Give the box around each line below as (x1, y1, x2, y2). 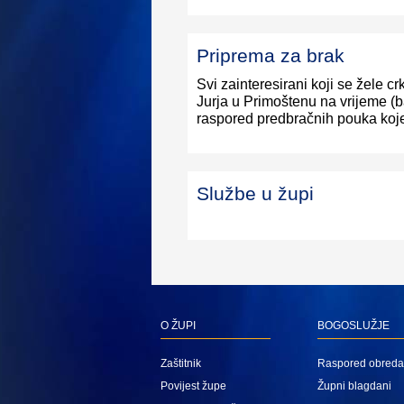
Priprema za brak (197, 45, 345, 67)
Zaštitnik (161, 357, 201, 371)
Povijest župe (161, 380, 226, 393)
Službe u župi (197, 183, 315, 205)
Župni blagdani (317, 380, 391, 393)
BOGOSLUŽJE (317, 319, 390, 333)
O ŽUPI (161, 319, 196, 333)
